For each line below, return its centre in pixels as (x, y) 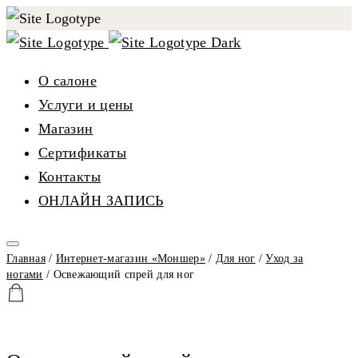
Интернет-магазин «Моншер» (130, 259)
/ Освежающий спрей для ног (119, 274)
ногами (25, 274)
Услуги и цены (86, 105)
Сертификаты (82, 153)
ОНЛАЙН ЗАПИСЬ (101, 201)
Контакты (70, 177)
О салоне (68, 81)
